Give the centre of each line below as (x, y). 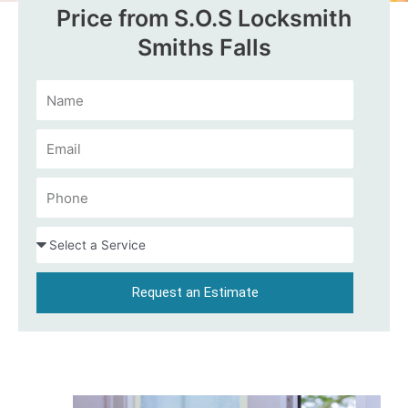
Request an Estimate (195, 292)
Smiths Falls (204, 48)
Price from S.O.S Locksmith (204, 19)
